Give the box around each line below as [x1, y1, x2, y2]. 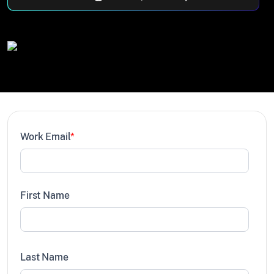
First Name [20, 189, 70, 201]
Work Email [20, 130, 71, 143]
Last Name [20, 251, 68, 263]
